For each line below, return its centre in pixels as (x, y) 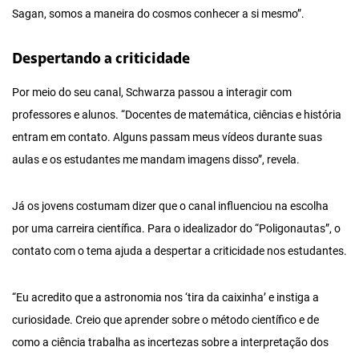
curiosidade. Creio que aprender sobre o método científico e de (165, 320)
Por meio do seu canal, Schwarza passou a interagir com (152, 92)
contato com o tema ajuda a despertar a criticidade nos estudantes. (179, 251)
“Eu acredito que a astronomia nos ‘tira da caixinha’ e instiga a (165, 297)
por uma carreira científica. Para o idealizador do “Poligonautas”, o (176, 228)
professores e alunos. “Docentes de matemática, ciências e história (177, 115)
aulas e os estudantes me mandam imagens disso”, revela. (156, 159)
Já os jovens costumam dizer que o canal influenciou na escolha (170, 206)
